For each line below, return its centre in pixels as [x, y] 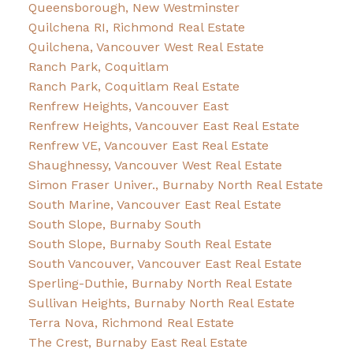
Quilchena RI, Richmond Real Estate [136, 28]
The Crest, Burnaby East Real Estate [137, 343]
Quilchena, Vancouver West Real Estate [146, 47]
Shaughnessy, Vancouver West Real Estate [155, 165]
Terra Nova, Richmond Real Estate [131, 323]
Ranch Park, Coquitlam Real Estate [134, 87]
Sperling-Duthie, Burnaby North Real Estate [160, 284]
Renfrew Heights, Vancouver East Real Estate [163, 126]
